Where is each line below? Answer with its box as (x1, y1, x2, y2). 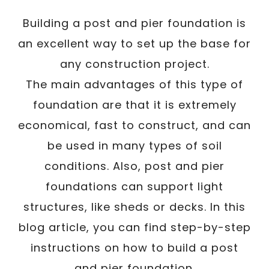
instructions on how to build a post (31, 240, 238, 255)
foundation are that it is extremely (32, 97, 237, 112)
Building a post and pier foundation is (23, 15, 246, 31)
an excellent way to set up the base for (18, 35, 251, 51)
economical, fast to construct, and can (18, 117, 251, 133)
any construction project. (59, 56, 210, 71)
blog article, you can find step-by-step (18, 219, 251, 235)
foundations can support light (46, 178, 223, 194)
